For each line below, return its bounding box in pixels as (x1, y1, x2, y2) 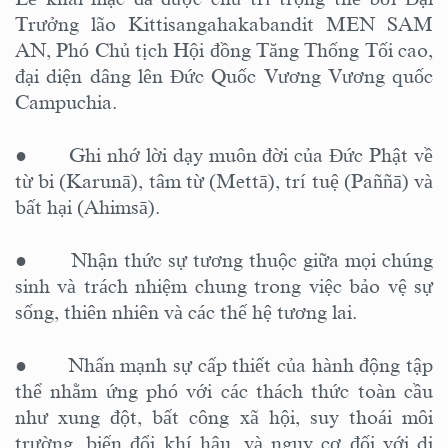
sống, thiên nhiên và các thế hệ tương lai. (15, 300, 357, 323)
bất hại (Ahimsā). (15, 195, 160, 218)
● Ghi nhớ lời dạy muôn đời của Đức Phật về (15, 143, 433, 166)
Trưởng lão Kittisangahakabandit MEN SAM (15, 12, 433, 35)
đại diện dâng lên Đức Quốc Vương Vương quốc (15, 64, 433, 87)
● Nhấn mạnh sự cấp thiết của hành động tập (15, 353, 433, 376)
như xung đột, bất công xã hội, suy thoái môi (15, 405, 433, 428)
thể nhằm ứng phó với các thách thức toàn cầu (15, 379, 433, 402)
